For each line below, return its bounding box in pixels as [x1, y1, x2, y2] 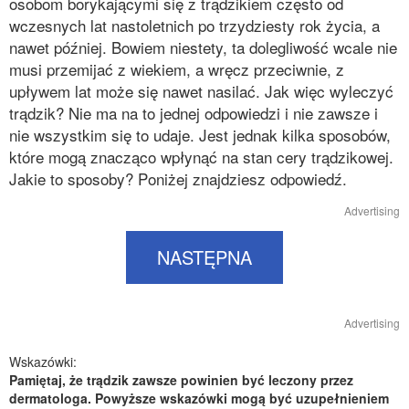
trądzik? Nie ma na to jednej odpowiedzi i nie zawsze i [9, 101, 378, 124]
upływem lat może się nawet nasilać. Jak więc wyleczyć [9, 79, 393, 102]
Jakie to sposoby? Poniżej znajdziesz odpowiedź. [9, 167, 347, 190]
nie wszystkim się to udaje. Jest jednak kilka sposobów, [9, 123, 391, 146]
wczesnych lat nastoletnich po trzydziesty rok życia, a [9, 14, 380, 37]
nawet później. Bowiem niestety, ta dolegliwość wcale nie [9, 36, 397, 58]
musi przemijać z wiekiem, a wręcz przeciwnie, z [9, 58, 344, 80]
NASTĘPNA [157, 244, 252, 270]
